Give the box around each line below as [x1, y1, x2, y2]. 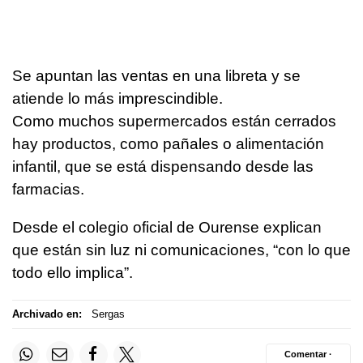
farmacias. [12, 180, 84, 198]
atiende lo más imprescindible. [12, 89, 223, 107]
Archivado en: [12, 308, 82, 321]
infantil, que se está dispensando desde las [12, 157, 314, 175]
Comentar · [284, 349, 332, 360]
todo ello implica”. [12, 263, 133, 281]
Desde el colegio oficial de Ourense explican [12, 218, 322, 236]
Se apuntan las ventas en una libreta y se [12, 66, 301, 84]
